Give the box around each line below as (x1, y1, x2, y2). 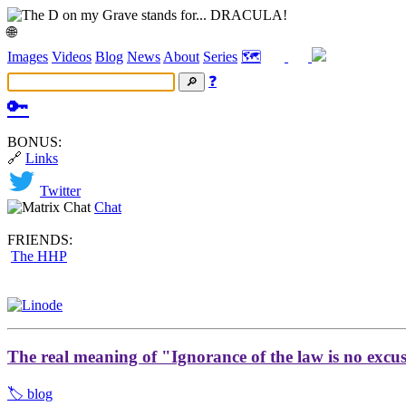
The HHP (11, 248, 67, 264)
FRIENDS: (7, 232, 72, 247)
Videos (52, 49, 92, 64)
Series (203, 49, 237, 64)
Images (7, 49, 48, 64)
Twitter (40, 183, 81, 198)
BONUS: (7, 134, 62, 150)
